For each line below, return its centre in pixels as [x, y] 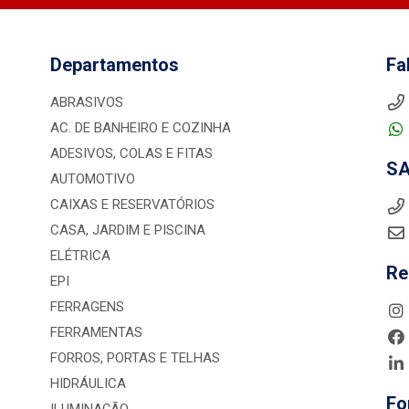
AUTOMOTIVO [92, 179]
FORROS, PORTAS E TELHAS [135, 358]
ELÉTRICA [80, 256]
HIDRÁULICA [88, 383]
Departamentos [114, 65]
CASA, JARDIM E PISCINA [127, 230]
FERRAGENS [87, 307]
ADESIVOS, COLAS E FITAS [131, 153]
